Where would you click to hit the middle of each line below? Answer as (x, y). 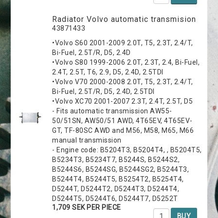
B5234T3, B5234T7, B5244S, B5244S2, (116, 159)
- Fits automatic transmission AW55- (112, 111)
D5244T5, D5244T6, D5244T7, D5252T (115, 198)
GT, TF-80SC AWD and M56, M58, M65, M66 (123, 130)
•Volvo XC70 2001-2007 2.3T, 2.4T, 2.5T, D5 (123, 101)
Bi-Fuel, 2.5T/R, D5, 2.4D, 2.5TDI (103, 91)
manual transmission (87, 140)
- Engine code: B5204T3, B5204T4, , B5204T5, (127, 150)
